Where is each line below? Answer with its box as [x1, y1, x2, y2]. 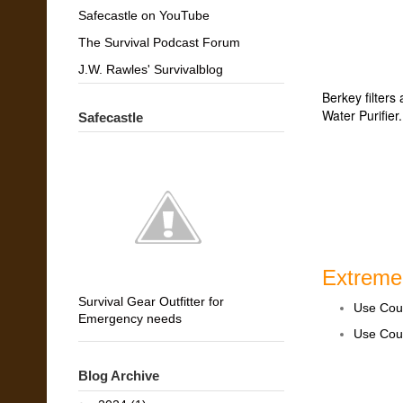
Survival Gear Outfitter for [78, 294, 224, 309]
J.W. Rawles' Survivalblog [78, 61, 223, 76]
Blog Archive [78, 368, 159, 383]
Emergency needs [78, 311, 182, 326]
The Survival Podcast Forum [78, 34, 240, 49]
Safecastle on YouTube [78, 7, 210, 22]
